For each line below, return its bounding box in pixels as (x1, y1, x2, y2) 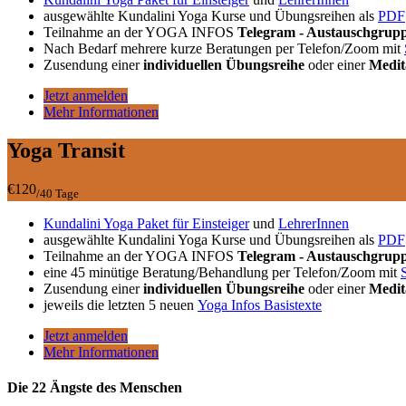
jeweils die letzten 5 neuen (43, 296, 198, 313)
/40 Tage (36, 186, 79, 200)
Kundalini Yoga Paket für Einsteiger (43, 215, 249, 231)
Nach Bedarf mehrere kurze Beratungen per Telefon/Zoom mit (43, 40, 404, 56)
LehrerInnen (278, 215, 349, 231)
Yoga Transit (7, 138, 125, 162)
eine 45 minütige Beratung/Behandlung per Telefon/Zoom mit (43, 264, 401, 280)
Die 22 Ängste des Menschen (7, 380, 182, 396)
